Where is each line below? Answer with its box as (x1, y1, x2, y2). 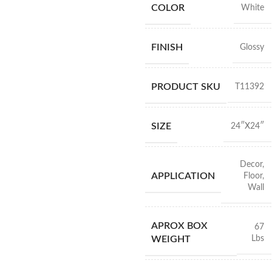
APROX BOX (151, 221, 208, 231)
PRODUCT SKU (151, 82, 220, 92)
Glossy (239, 43, 264, 52)
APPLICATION (151, 171, 215, 181)
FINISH (151, 42, 183, 52)
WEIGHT (151, 234, 191, 244)
